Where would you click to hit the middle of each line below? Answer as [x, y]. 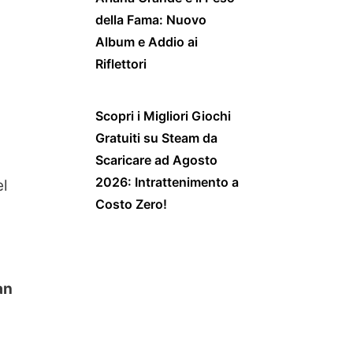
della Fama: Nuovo [151, 19]
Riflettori [121, 63]
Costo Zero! [131, 204]
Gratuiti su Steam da [156, 137]
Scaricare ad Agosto [156, 160]
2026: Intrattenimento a [167, 182]
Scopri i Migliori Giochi [163, 115]
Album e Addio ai [147, 41]
